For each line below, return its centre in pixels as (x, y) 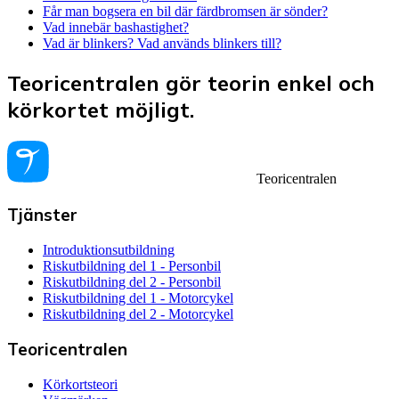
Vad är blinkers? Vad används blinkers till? (162, 44)
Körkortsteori (80, 384)
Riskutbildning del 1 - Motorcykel (138, 297)
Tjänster (42, 214)
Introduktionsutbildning (109, 249)
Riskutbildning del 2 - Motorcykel (138, 313)
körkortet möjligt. (101, 110)
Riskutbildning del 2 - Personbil (132, 281)
